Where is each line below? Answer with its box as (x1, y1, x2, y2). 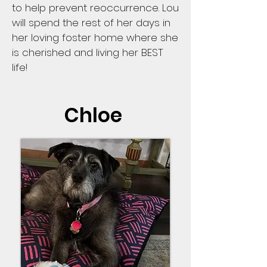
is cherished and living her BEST (12, 45, 163, 60)
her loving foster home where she (12, 30, 178, 45)
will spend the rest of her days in (12, 15, 170, 30)
